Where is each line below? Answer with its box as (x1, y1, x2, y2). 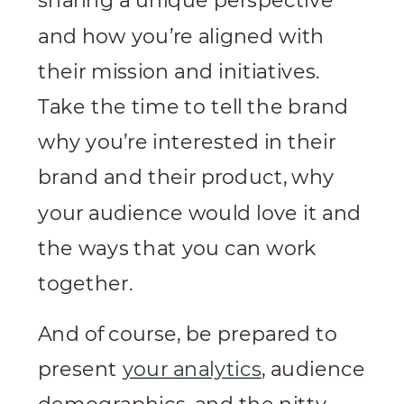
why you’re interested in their (38, 130, 336, 155)
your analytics (122, 357, 262, 382)
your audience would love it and (38, 201, 362, 225)
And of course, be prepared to (38, 322, 337, 347)
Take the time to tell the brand (38, 95, 349, 120)
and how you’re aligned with (38, 24, 325, 49)
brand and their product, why (38, 165, 335, 190)
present (38, 357, 123, 382)
